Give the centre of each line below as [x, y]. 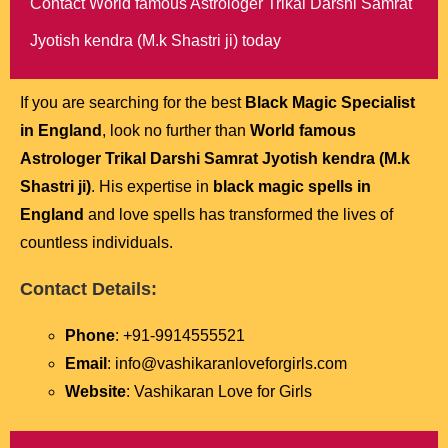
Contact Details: [88, 289]
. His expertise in [152, 187]
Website [95, 392]
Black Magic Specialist [330, 103]
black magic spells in [292, 187]
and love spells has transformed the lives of [238, 215]
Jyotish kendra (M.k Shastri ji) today [155, 41]
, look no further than [176, 131]
